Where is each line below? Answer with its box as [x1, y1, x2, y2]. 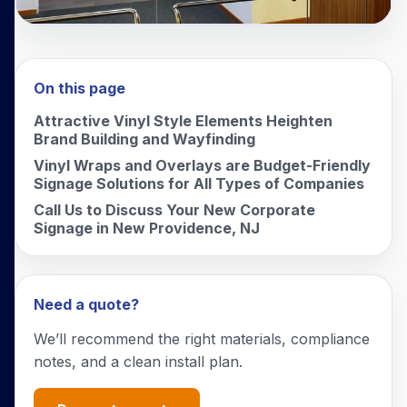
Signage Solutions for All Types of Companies [34, 174, 364, 194]
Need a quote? [34, 294, 139, 313]
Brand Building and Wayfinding [34, 130, 255, 149]
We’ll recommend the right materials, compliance [34, 330, 370, 349]
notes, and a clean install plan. [34, 352, 243, 372]
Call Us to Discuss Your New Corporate [34, 200, 315, 219]
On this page [34, 78, 125, 97]
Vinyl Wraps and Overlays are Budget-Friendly [34, 156, 371, 175]
